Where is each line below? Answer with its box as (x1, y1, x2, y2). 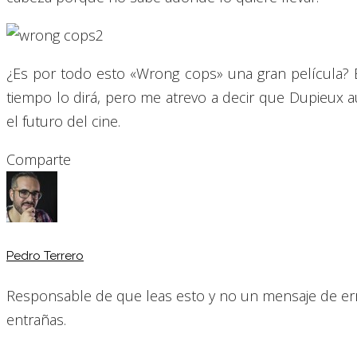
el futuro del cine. (6, 112, 120, 131)
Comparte (6, 150, 71, 170)
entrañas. (6, 310, 66, 330)
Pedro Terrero (6, 249, 84, 264)
